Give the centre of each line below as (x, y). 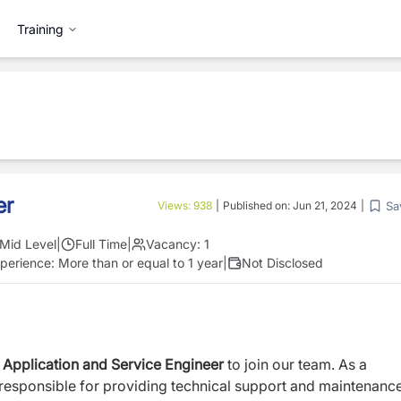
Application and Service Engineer (113, 364)
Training (40, 29)
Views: (175, 205)
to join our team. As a (295, 364)
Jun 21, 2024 (325, 205)
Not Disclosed (282, 263)
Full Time (101, 244)
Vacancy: (173, 244)
